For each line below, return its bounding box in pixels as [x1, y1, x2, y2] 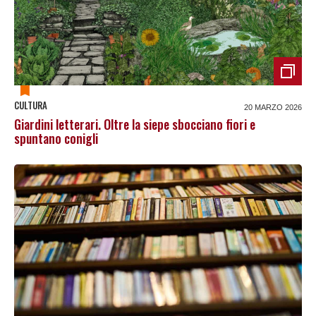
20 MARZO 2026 [244, 103, 302, 112]
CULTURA [14, 98, 47, 113]
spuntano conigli [14, 129, 98, 148]
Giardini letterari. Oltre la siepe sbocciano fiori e [14, 115, 255, 134]
